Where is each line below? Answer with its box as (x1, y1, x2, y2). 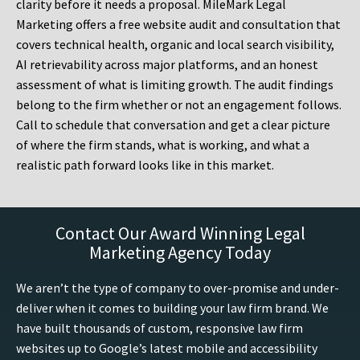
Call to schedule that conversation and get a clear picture (16, 117, 330, 133)
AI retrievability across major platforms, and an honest (16, 56, 318, 73)
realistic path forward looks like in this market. (16, 157, 274, 174)
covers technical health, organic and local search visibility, (16, 36, 334, 53)
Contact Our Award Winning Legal (55, 222, 305, 245)
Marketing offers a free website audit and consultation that (16, 16, 341, 33)
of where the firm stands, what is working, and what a (16, 137, 309, 153)
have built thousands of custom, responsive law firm (16, 320, 303, 337)
